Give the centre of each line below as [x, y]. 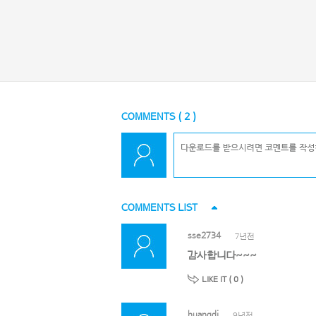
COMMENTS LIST [159, 207]
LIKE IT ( [218, 279]
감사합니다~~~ [222, 255]
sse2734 [204, 235]
